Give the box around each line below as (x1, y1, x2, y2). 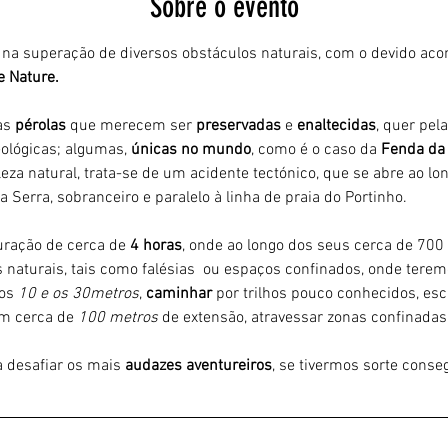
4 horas (129, 235, 182, 256)
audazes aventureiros (124, 355, 272, 376)
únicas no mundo (130, 139, 251, 160)
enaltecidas (296, 115, 376, 136)
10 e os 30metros (17, 283, 139, 304)
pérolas (14, 115, 70, 136)
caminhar (145, 283, 216, 304)
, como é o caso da (250, 139, 381, 160)
